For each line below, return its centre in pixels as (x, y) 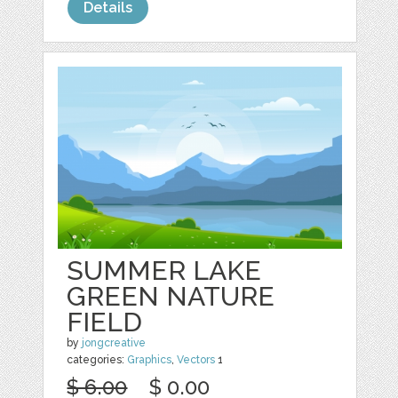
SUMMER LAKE (164, 270)
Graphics (150, 359)
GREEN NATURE (171, 296)
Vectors (196, 359)
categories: (97, 359)
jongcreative (114, 342)
